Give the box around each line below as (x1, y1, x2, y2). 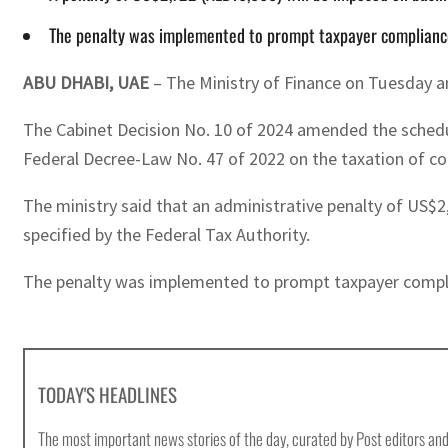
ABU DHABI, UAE (23, 70, 149, 94)
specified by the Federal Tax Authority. (23, 222, 310, 246)
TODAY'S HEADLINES (38, 380, 178, 408)
